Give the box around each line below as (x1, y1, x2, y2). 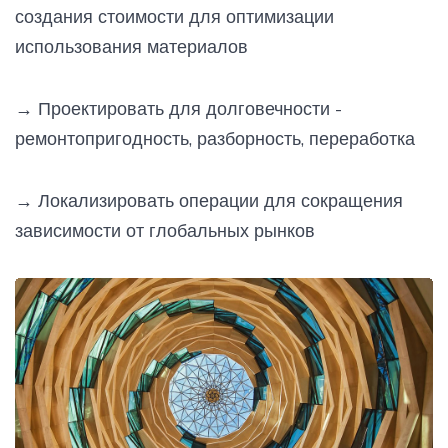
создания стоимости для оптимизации (15, 4, 334, 28)
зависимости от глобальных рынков (15, 218, 315, 242)
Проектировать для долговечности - (33, 96, 342, 120)
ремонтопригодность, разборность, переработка (15, 126, 415, 150)
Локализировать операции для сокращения (33, 188, 403, 212)
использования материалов (15, 34, 248, 58)
